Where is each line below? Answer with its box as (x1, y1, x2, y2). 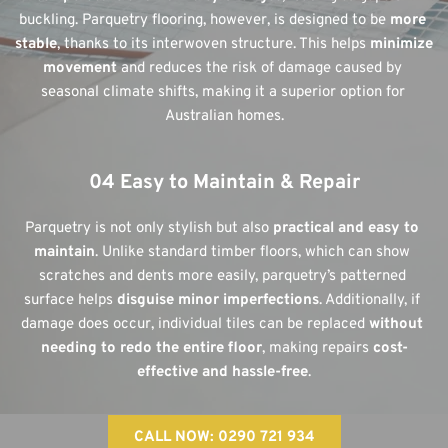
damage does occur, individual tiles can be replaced (21, 314, 369, 334)
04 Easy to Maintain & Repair (88, 169, 360, 196)
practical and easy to (273, 218, 419, 238)
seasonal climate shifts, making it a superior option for (40, 82, 405, 102)
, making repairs (261, 338, 373, 358)
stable (15, 34, 57, 54)
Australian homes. (164, 106, 284, 126)
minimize (370, 34, 433, 54)
